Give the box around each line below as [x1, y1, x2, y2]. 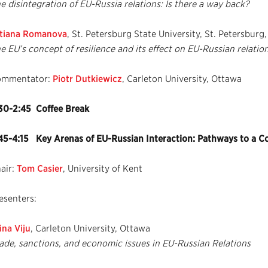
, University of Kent [63, 163, 142, 174]
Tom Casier [17, 163, 63, 174]
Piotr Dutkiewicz [53, 73, 122, 84]
